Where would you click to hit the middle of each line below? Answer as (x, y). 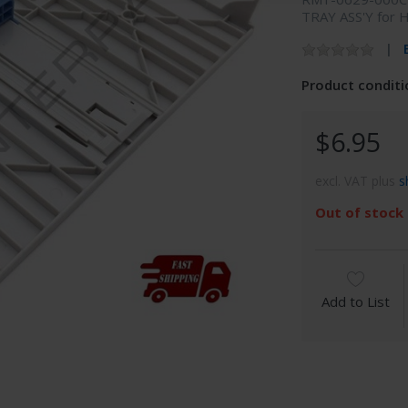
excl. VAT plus (357, 180)
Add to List (356, 301)
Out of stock (360, 212)
